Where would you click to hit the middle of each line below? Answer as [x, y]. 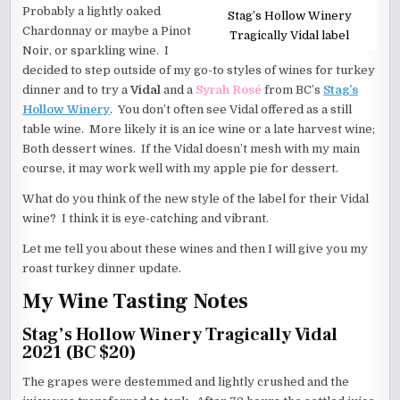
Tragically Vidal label [290, 35]
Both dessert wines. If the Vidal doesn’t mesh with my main [192, 149]
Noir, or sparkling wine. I [96, 50]
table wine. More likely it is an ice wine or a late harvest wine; [199, 129]
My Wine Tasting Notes [136, 302]
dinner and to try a [77, 90]
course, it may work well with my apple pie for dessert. [181, 168]
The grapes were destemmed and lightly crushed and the [186, 381]
